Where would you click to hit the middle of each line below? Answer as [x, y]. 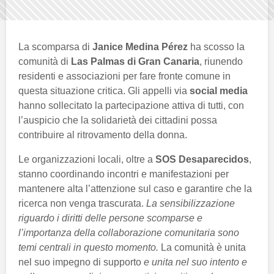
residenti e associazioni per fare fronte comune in [124, 76]
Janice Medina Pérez [140, 47]
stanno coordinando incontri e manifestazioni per [124, 174]
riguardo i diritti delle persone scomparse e [110, 218]
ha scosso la [216, 47]
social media [219, 91]
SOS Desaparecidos [202, 160]
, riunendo [221, 62]
